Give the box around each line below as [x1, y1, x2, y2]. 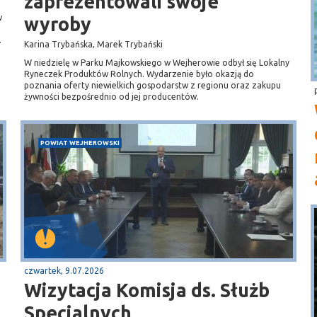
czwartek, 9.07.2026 [24, 266, 104, 275]
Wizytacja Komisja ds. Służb [24, 279, 270, 301]
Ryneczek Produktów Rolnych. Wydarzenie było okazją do [24, 69, 254, 79]
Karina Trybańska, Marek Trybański [24, 40, 163, 49]
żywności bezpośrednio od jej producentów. [24, 92, 199, 101]
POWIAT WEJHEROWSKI [40, 139, 120, 146]
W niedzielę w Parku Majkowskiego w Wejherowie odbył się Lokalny [24, 58, 289, 67]
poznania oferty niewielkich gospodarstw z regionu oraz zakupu [24, 81, 281, 90]
